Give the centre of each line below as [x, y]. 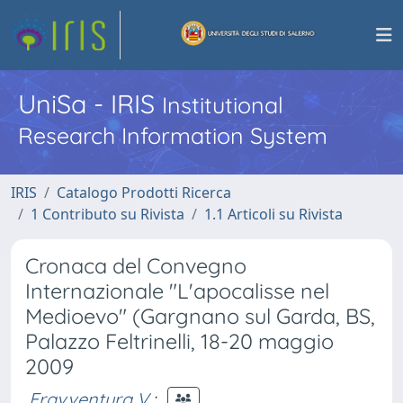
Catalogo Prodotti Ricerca [144, 193]
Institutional [223, 105]
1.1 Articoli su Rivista [273, 214]
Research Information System [173, 135]
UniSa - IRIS [90, 103]
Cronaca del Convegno [136, 266]
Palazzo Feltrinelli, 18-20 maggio [179, 341]
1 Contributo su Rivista [107, 214]
